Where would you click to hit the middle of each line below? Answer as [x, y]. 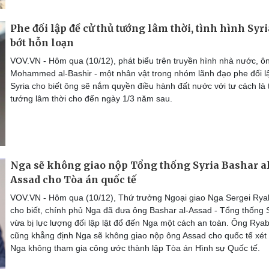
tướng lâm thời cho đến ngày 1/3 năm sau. [91, 98]
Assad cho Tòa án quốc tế [73, 179]
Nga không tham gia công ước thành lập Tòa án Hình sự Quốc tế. [135, 248]
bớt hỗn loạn [42, 42]
